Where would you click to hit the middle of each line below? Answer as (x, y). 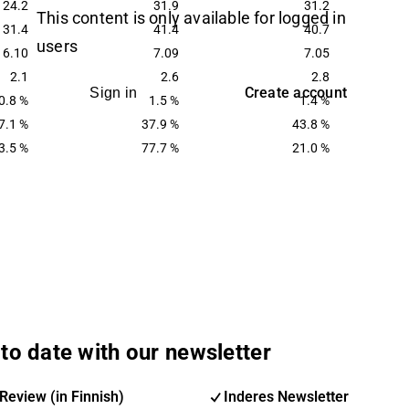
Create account (296, 93)
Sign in (114, 93)
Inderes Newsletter (286, 397)
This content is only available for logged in (191, 18)
